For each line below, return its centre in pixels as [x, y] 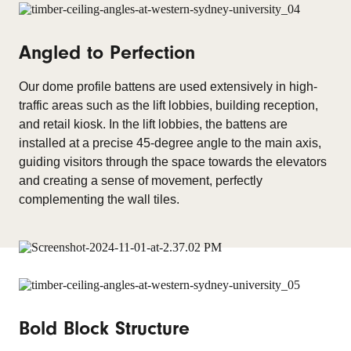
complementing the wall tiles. [99, 199]
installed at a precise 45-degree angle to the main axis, [170, 143]
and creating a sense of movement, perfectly [141, 181]
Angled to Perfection [107, 52]
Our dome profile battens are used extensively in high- [168, 87]
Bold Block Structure [104, 328]
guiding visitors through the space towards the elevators [173, 162]
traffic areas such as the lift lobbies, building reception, [168, 105]
